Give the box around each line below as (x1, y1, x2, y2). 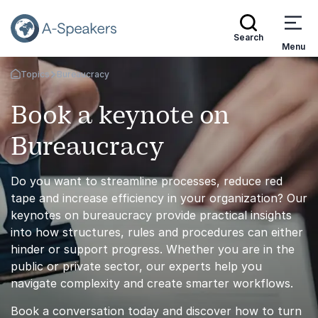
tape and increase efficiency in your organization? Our (11, 191, 307, 205)
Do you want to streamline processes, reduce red (11, 174, 283, 188)
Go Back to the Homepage (10, 74, 121, 85)
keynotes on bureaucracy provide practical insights (11, 208, 292, 222)
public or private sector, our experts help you (11, 259, 262, 273)
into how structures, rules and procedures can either (11, 225, 303, 239)
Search (234, 32, 263, 43)
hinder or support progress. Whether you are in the (11, 242, 295, 256)
